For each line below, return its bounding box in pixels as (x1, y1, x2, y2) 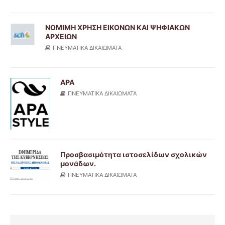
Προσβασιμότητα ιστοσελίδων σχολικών (60, 150, 207, 159)
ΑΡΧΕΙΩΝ (45, 32, 77, 41)
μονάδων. (60, 159, 96, 168)
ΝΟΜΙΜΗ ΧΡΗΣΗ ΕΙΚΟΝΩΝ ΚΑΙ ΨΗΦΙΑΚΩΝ (45, 23, 190, 32)
